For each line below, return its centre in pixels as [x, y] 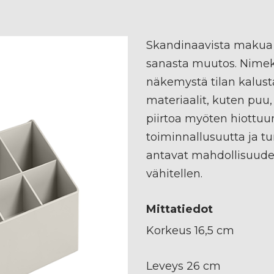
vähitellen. [174, 173]
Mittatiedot [180, 209]
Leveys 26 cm [183, 266]
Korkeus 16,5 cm [190, 230]
